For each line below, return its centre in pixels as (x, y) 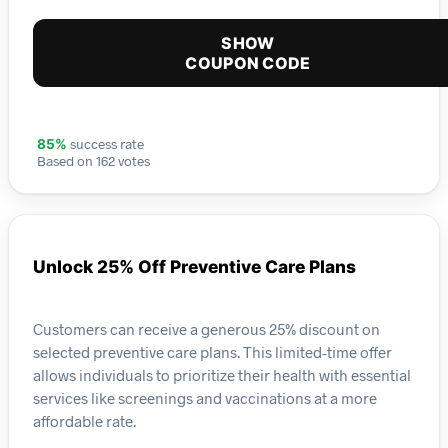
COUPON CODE (248, 63)
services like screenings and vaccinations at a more (205, 397)
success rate (105, 144)
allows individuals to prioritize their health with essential (222, 374)
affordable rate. (84, 420)
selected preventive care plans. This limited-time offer (212, 351)
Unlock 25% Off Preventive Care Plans (194, 267)
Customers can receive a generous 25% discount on (206, 328)
